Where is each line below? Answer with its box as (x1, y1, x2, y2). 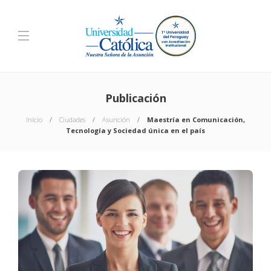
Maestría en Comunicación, (147, 115, 245, 124)
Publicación (105, 91, 166, 105)
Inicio (26, 115, 42, 124)
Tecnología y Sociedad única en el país (66, 126, 205, 135)
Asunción (102, 115, 130, 124)
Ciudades (59, 115, 85, 124)
